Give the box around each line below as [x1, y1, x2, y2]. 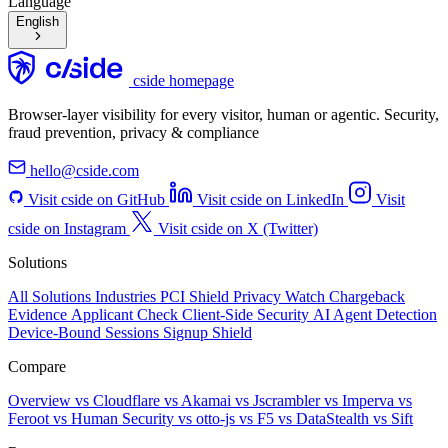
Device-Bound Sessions [8, 324, 163, 342]
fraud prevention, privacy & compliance [8, 124, 259, 142]
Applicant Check [71, 306, 182, 324]
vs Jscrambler [235, 392, 324, 410]
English [16, 14, 59, 30]
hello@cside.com [26, 162, 139, 180]
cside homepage [133, 72, 234, 90]
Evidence [8, 306, 71, 324]
